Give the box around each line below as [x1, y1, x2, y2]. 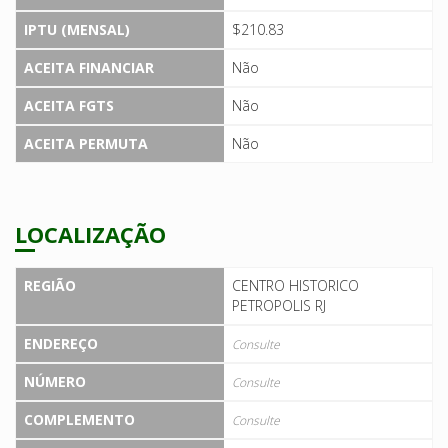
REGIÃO [24, 276, 76, 296]
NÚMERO [24, 372, 86, 392]
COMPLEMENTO [24, 410, 135, 430]
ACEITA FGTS [24, 95, 114, 115]
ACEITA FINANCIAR [24, 57, 154, 77]
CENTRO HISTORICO [232, 276, 359, 296]
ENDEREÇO [24, 334, 98, 354]
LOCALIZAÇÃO [15, 219, 166, 250]
